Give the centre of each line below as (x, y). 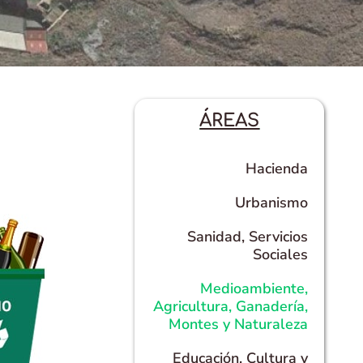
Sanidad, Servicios (248, 236)
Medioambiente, (254, 288)
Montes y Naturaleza (239, 324)
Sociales (281, 254)
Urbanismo (272, 202)
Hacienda (277, 168)
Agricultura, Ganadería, (231, 306)
